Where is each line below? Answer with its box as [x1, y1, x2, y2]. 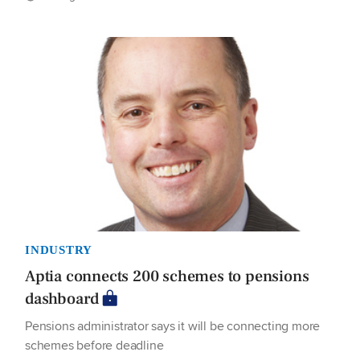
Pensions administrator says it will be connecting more [25, 316, 321, 335]
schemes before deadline [25, 335, 164, 354]
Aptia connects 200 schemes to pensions [25, 265, 309, 287]
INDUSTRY [25, 243, 92, 256]
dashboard [25, 288, 100, 309]
